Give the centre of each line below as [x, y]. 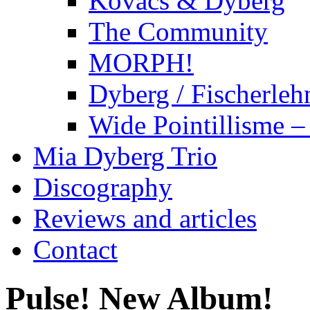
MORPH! [141, 62]
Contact [75, 249]
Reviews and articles [145, 218]
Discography [103, 187]
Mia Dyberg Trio [125, 156]
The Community [178, 31]
